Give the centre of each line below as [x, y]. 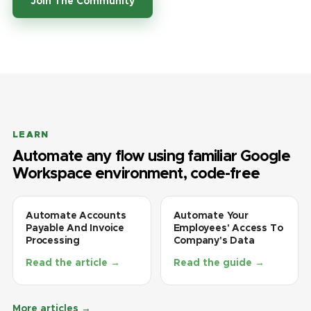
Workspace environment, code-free [136, 173]
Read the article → [73, 262]
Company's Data [214, 240]
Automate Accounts [76, 215]
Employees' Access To [228, 228]
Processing [53, 240]
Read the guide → [219, 262]
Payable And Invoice [75, 228]
